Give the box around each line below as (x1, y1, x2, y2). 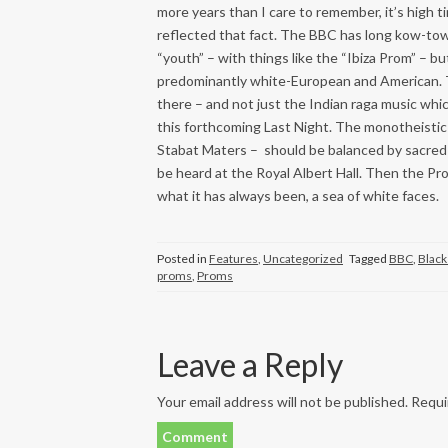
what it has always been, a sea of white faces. (157, 187, 439, 204)
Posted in (157, 251, 209, 266)
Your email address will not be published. (157, 393, 408, 410)
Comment (162, 428, 228, 445)
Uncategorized (263, 251, 343, 266)
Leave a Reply (157, 345, 343, 384)
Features (209, 251, 258, 266)
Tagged (349, 251, 389, 266)
